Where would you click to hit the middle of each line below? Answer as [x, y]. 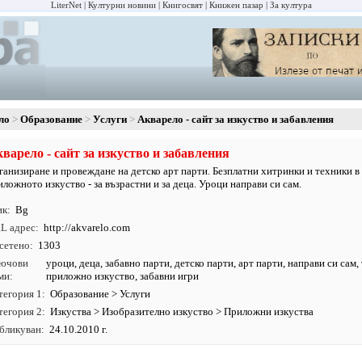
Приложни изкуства [269, 311]
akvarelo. [91, 227]
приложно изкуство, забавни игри [123, 276]
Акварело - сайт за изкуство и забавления [236, 119]
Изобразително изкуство [158, 311]
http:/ [56, 227]
